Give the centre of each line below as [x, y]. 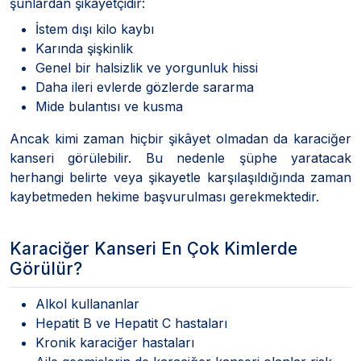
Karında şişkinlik [84, 48]
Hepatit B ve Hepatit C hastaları [131, 323]
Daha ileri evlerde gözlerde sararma [145, 87]
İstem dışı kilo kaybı [95, 29]
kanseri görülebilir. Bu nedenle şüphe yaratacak [180, 158]
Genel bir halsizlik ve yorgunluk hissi [147, 67]
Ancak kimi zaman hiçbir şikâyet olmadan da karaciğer [180, 138]
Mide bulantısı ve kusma [109, 106]
